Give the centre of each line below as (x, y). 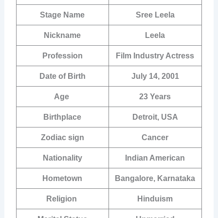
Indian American (155, 158)
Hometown (63, 179)
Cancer (155, 138)
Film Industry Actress (155, 56)
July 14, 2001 (155, 76)
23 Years (155, 97)
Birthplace (63, 117)
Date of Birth (62, 76)
